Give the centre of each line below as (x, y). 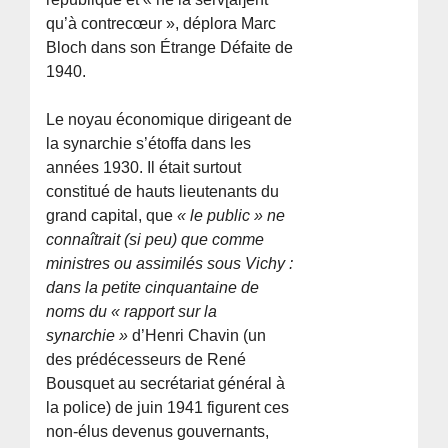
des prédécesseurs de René (146, 359)
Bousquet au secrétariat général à (166, 383)
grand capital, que (112, 215)
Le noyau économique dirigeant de (169, 119)
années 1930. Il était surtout (144, 167)
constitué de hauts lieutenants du (163, 191)
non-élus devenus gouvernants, (158, 431)
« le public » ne (231, 215)
